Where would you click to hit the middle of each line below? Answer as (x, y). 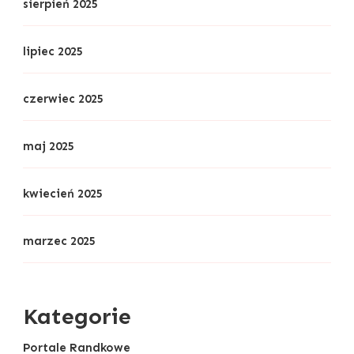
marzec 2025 (59, 241)
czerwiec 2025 (63, 98)
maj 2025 (49, 146)
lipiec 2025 (53, 51)
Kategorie (77, 316)
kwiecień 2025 (63, 193)
